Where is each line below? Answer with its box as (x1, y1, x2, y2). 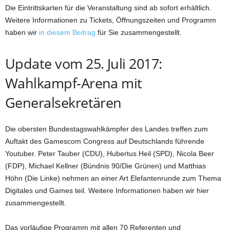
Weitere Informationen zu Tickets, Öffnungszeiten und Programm (5, 15, 216, 24)
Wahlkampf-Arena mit (5, 73, 142, 92)
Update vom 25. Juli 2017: (5, 53, 162, 73)
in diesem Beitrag (39, 28, 95, 36)
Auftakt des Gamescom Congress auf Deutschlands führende (5, 137, 204, 145)
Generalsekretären (5, 92, 122, 112)
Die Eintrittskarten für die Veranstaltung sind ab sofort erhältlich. (5, 3, 212, 12)
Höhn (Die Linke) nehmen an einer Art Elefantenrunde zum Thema (5, 174, 221, 182)
